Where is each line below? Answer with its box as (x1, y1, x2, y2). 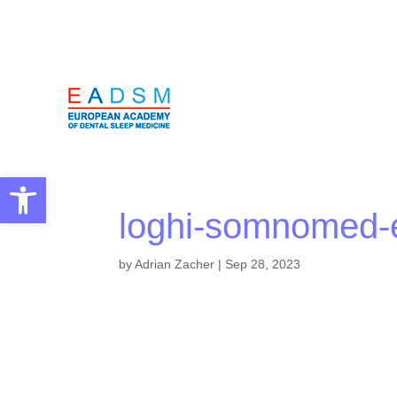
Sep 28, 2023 (225, 256, 301, 271)
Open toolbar (8, 169, 96, 201)
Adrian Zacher (135, 256, 215, 271)
